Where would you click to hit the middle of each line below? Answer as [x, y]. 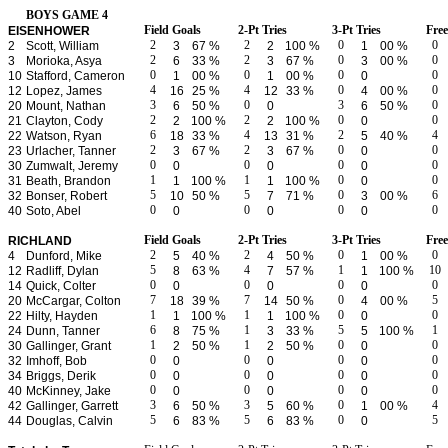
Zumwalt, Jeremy [72, 166]
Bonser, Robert [66, 196]
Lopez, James [64, 91]
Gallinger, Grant [68, 346]
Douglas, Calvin [69, 421]
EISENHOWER [49, 31]
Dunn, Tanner [63, 331]
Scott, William [62, 46]
